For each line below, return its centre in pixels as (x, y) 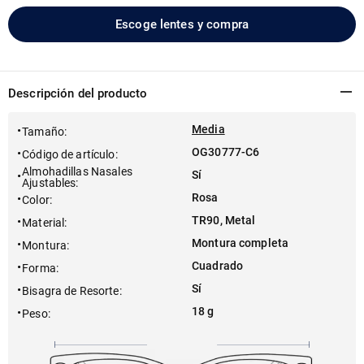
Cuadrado (218, 266)
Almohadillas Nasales (77, 171)
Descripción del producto (78, 93)
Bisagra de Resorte (71, 291)
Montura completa (240, 243)
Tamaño (43, 132)
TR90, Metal (224, 220)
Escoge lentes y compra (182, 24)
